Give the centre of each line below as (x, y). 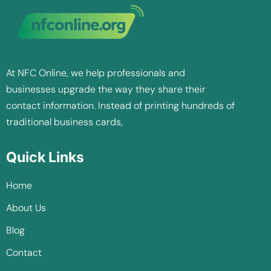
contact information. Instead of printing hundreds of (120, 105)
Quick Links (45, 157)
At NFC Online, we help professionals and (96, 73)
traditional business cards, (66, 122)
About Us (26, 207)
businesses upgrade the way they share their (106, 89)
